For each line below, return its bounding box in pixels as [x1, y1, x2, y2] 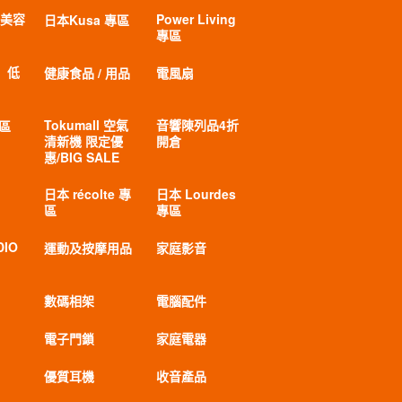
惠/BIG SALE [43, 148, 119, 166]
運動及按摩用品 [43, 239, 132, 257]
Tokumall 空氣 [43, 116, 128, 134]
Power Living [155, 10, 236, 28]
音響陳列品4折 [155, 116, 239, 134]
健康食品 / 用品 [43, 64, 130, 82]
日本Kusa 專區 [43, 11, 129, 29]
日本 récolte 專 [43, 185, 131, 203]
